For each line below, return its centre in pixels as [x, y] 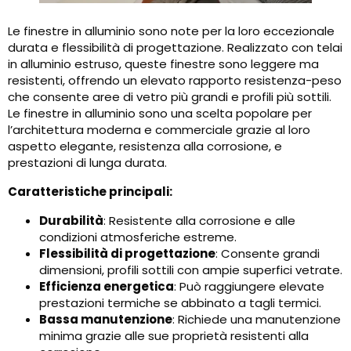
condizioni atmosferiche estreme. [138, 237]
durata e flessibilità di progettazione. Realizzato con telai [175, 48]
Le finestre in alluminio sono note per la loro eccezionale [171, 31]
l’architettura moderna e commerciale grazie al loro [159, 130]
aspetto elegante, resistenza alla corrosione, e [145, 147]
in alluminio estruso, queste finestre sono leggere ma [163, 64]
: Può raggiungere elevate [249, 287]
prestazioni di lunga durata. [87, 163]
